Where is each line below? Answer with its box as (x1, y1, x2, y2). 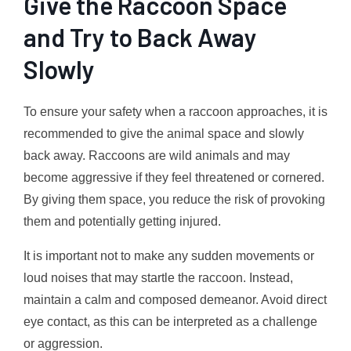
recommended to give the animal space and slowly (24, 126, 304, 140)
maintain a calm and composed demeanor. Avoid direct (24, 292, 327, 306)
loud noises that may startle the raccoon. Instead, (24, 270, 293, 284)
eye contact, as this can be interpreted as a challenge (24, 314, 317, 328)
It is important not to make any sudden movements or (24, 248, 314, 262)
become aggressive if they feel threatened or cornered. (24, 170, 324, 184)
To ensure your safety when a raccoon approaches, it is (24, 104, 327, 118)
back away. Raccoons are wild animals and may (24, 148, 290, 162)
